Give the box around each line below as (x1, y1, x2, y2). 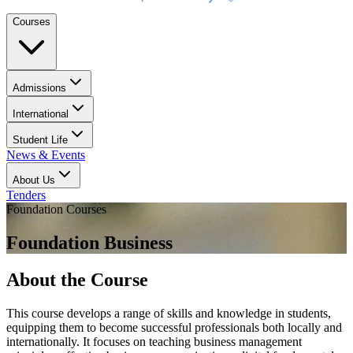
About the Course (6, 269, 148, 290)
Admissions (13, 82, 66, 94)
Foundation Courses (6, 203, 106, 216)
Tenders (6, 188, 46, 202)
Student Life (13, 134, 68, 146)
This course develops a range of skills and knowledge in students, (6, 306, 331, 320)
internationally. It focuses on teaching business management (6, 334, 302, 348)
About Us (13, 174, 55, 186)
